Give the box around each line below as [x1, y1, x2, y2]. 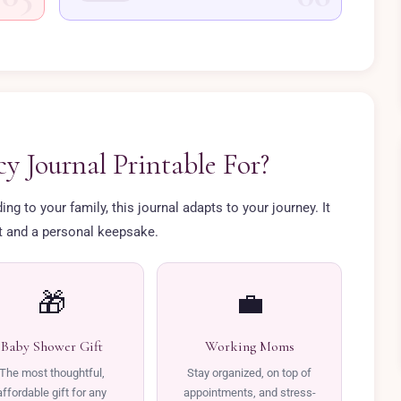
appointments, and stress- [183, 386, 316, 399]
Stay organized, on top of [187, 366, 312, 380]
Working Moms [204, 337, 294, 355]
